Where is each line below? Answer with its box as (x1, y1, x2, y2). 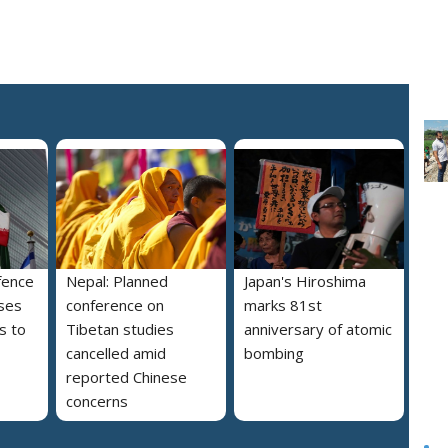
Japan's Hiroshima (244, 270, 366, 291)
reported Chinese (66, 366, 187, 387)
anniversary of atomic (244, 318, 392, 339)
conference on (66, 294, 164, 315)
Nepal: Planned (66, 270, 168, 291)
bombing (244, 342, 304, 363)
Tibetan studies (66, 318, 174, 339)
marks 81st (244, 294, 322, 315)
